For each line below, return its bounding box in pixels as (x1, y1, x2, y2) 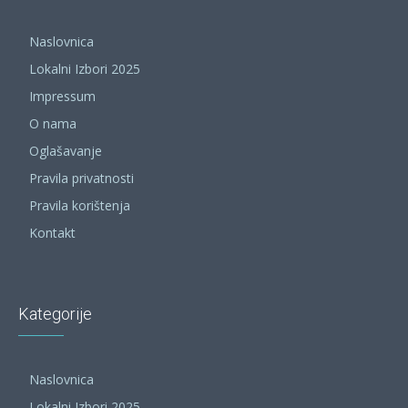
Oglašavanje (29, 142, 102, 160)
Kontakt (29, 224, 76, 242)
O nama (29, 115, 76, 133)
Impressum (29, 87, 96, 106)
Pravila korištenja (29, 197, 130, 215)
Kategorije (18, 304, 92, 324)
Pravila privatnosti (29, 169, 134, 188)
